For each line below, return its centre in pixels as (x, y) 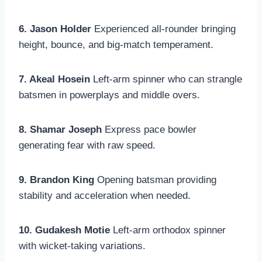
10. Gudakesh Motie (64, 230)
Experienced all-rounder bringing (163, 29)
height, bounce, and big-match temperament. (116, 44)
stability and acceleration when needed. (105, 195)
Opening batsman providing (155, 180)
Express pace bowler (149, 129)
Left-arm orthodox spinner (168, 230)
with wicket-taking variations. (82, 246)
